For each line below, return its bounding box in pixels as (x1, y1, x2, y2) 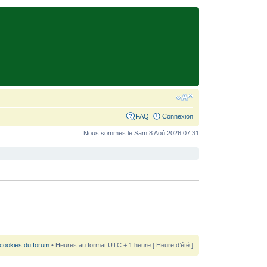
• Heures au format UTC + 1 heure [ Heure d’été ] (49, 241, 193, 249)
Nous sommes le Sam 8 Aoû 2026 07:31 (83, 129, 199, 136)
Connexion (162, 113, 193, 120)
